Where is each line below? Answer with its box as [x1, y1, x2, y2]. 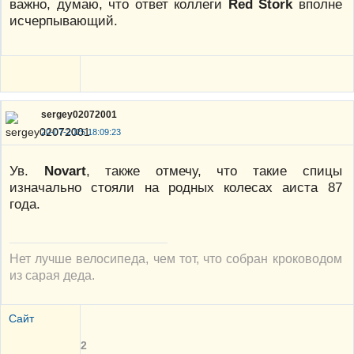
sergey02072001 [41, 109, 117, 121]
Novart [43, 162, 86, 179]
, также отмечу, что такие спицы [85, 162, 342, 179]
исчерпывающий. [9, 13, 118, 29]
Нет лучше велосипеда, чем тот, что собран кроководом [9, 250, 342, 265]
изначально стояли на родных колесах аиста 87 [9, 179, 342, 195]
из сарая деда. [9, 267, 95, 282]
